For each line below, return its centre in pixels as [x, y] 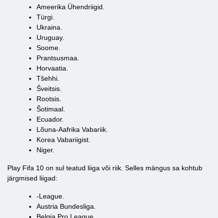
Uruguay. [50, 37]
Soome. [48, 48]
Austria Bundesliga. [66, 206]
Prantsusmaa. [58, 58]
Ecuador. [50, 119]
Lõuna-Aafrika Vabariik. [72, 129]
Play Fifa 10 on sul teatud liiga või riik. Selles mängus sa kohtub [105, 168]
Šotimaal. [51, 109]
